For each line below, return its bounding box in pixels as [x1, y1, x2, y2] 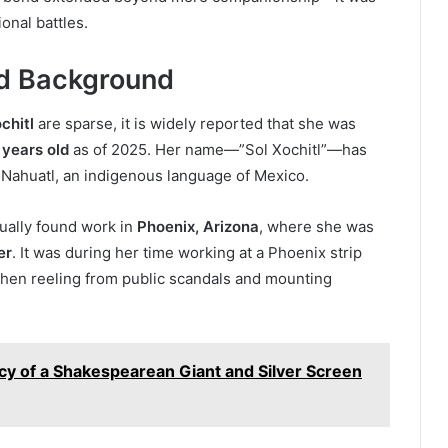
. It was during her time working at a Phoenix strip [12, 243, 362, 263]
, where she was [259, 217, 374, 237]
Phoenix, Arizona [137, 217, 259, 237]
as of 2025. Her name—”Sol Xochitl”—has [69, 140, 367, 160]
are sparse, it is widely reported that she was [34, 114, 356, 134]
